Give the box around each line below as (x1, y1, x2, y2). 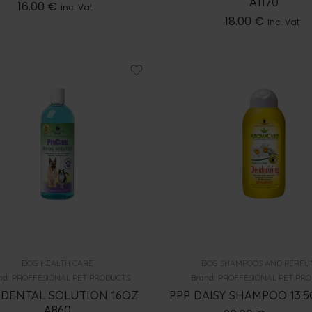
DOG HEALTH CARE (21, 257, 93, 268)
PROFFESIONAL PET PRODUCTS (11, 272, 130, 283)
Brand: (191, 272, 219, 283)
